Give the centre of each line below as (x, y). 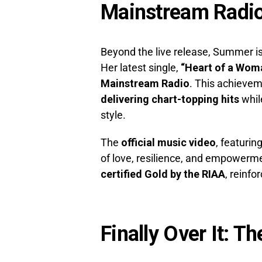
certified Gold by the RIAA (163, 174)
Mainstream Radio (145, 84)
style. (113, 115)
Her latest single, (141, 68)
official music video (168, 143)
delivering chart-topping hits (170, 99)
